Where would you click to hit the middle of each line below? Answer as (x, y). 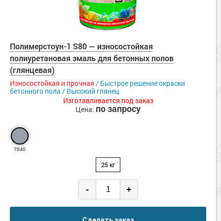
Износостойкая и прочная (52, 83)
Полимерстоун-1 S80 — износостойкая (81, 46)
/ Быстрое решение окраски (140, 83)
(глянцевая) (32, 70)
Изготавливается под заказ (108, 101)
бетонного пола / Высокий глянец (64, 91)
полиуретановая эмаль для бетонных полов (92, 58)
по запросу (118, 109)
